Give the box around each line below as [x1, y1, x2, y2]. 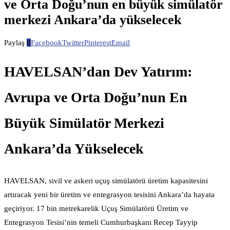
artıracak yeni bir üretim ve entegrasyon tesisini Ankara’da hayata [4, 190, 215, 199]
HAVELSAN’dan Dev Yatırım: [4, 64, 192, 80]
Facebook [31, 39, 62, 47]
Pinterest [84, 39, 111, 47]
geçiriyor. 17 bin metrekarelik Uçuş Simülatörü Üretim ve [4, 204, 188, 213]
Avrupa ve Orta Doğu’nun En [4, 89, 187, 106]
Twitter [62, 39, 84, 47]
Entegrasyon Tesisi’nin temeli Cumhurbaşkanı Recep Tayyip [4, 218, 198, 226]
